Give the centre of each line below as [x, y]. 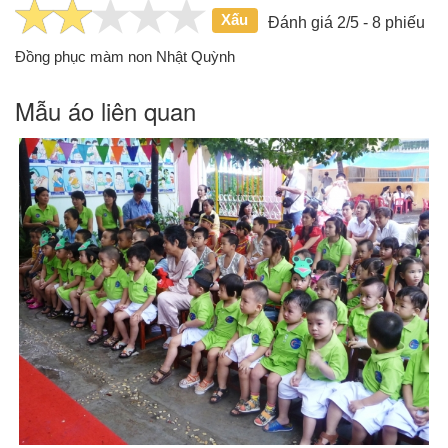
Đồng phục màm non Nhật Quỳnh [125, 56]
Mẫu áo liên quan [105, 110]
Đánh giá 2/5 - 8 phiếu [346, 22]
